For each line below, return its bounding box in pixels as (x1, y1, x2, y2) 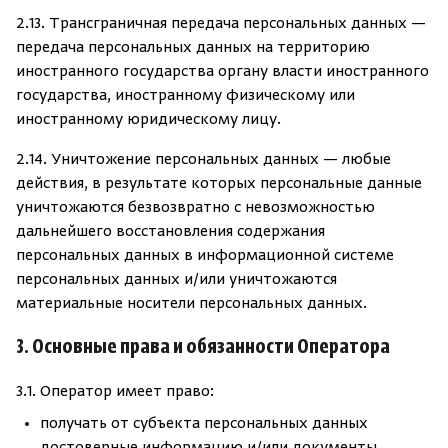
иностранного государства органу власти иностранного (16, 63, 429, 81)
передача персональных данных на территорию (16, 39, 370, 57)
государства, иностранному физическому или (16, 87, 355, 105)
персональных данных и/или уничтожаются (16, 271, 337, 289)
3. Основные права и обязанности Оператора (16, 336, 390, 360)
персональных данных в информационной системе (16, 247, 394, 265)
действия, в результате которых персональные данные (16, 175, 422, 193)
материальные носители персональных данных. (16, 295, 367, 313)
